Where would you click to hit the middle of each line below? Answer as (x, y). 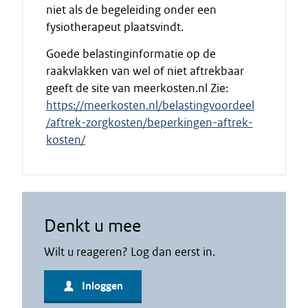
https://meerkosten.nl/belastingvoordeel (150, 105)
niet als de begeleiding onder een (131, 10)
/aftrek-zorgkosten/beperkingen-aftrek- (150, 122)
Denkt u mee (92, 225)
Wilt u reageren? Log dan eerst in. (130, 252)
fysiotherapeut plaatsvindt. (115, 27)
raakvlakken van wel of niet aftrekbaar (145, 71)
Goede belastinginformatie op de (131, 54)
